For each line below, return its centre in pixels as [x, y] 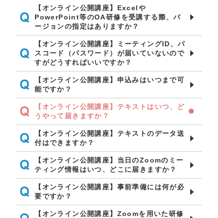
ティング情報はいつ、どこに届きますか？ [106, 169]
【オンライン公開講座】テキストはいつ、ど [110, 107]
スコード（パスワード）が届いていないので [110, 53]
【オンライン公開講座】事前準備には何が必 [110, 187]
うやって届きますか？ [72, 116]
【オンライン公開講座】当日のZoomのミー [109, 160]
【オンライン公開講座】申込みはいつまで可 [110, 80]
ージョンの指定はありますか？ [87, 26]
